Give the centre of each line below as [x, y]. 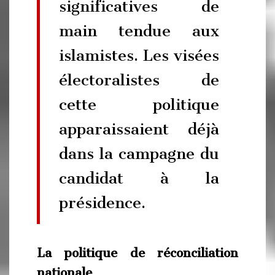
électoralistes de [139, 79]
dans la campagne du [139, 153]
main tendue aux [139, 30]
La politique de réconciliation [137, 253]
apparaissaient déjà [139, 129]
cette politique [139, 104]
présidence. [102, 202]
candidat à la [139, 178]
